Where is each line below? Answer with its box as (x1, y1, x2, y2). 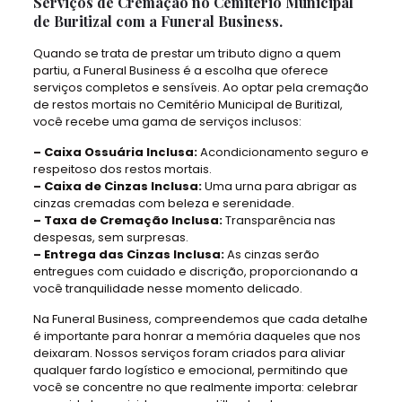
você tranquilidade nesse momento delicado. (32, 280, 302, 297)
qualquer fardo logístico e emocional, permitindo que (32, 362, 348, 379)
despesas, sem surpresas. (32, 229, 188, 246)
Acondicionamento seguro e (197, 144, 369, 161)
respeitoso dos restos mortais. (32, 161, 212, 178)
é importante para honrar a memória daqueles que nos (32, 328, 361, 345)
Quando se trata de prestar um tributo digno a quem (32, 45, 341, 62)
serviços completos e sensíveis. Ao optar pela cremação (32, 79, 369, 96)
